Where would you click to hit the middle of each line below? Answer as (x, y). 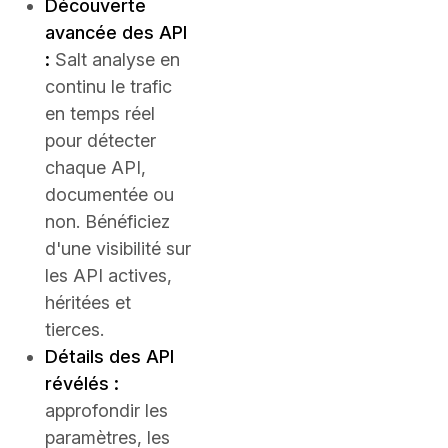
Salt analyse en (115, 59)
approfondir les (106, 410)
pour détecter (100, 140)
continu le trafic (108, 86)
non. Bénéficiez (107, 221)
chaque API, (95, 167)
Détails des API (109, 356)
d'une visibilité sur (118, 248)
